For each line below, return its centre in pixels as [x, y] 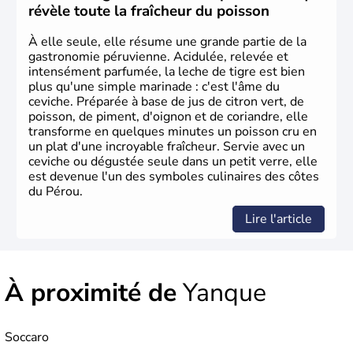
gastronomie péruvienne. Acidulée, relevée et [158, 57]
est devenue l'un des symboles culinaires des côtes [174, 177]
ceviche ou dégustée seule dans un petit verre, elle [173, 162]
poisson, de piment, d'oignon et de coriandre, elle [168, 117]
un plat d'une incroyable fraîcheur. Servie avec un [167, 147]
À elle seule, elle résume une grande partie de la [167, 42]
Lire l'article [279, 219]
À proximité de [91, 293]
